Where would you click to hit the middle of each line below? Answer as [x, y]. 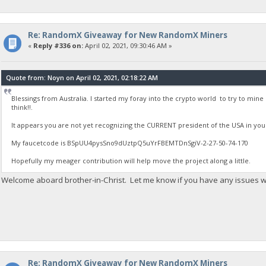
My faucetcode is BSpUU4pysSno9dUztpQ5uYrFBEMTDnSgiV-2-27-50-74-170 [129, 142]
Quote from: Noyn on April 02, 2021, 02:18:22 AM [82, 77]
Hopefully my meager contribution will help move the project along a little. [131, 160]
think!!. [22, 107]
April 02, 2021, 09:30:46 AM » [127, 46]
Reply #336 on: [58, 46]
